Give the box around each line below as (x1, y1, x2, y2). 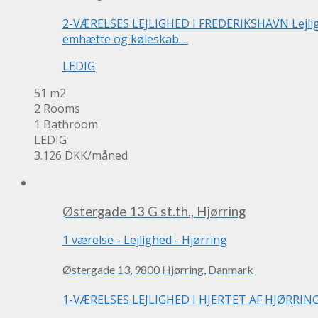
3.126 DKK (34, 147, 87, 163)
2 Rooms (34, 100, 80, 116)
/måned (87, 147, 128, 163)
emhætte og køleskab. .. (62, 31, 188, 47)
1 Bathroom (34, 116, 98, 132)
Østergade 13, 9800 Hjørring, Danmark (62, 263, 253, 277)
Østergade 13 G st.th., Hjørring (62, 203, 246, 219)
